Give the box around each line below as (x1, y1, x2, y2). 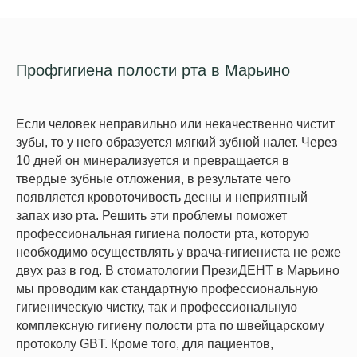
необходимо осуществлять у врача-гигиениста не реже (16, 245, 341, 259)
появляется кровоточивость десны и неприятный (16, 190, 308, 204)
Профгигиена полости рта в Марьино (16, 61, 290, 79)
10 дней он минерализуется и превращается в (16, 153, 289, 167)
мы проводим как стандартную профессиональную (16, 281, 318, 296)
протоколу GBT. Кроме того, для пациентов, (16, 336, 273, 351)
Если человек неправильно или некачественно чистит (16, 116, 335, 131)
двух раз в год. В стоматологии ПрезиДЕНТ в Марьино (16, 263, 339, 277)
